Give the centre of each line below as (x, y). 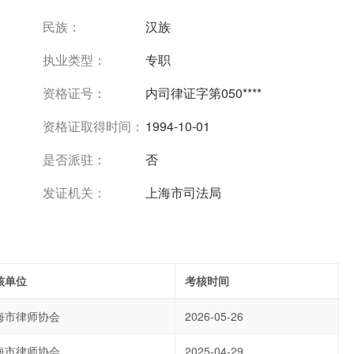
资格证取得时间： (93, 126)
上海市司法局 (183, 192)
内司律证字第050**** (203, 93)
